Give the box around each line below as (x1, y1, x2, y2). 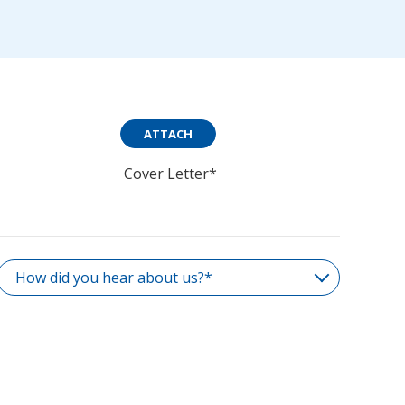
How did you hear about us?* (15, 268, 212, 287)
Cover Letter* (123, 164, 217, 184)
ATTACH (144, 126, 193, 142)
